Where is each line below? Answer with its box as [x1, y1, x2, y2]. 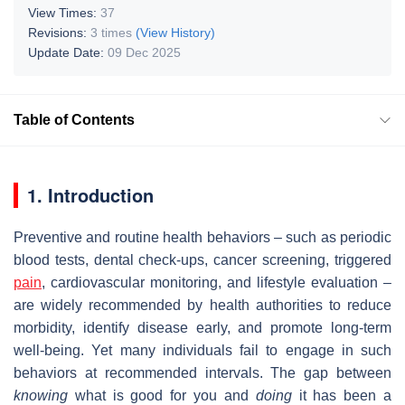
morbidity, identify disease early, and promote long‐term [14, 319, 391, 335]
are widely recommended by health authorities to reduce [14, 297, 391, 313]
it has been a [291, 387, 392, 403]
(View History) [136, 24, 215, 40]
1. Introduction [27, 181, 154, 208]
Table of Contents [14, 111, 135, 127]
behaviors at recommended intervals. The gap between [14, 364, 391, 381]
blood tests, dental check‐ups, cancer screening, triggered [14, 251, 391, 268]
